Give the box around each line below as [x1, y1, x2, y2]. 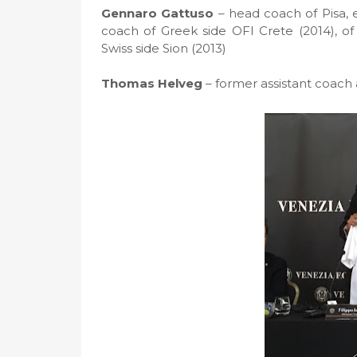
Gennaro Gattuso [101, 6, 214, 21]
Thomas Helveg [101, 76, 202, 91]
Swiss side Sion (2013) [101, 41, 226, 56]
